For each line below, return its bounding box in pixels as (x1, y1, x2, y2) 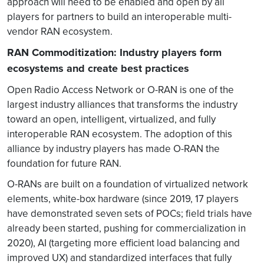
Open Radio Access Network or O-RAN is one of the (7, 82, 234, 97)
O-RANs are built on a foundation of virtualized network (7, 177, 248, 191)
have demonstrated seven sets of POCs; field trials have (7, 206, 252, 220)
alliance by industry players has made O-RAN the (7, 141, 220, 156)
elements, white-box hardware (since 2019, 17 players (7, 192, 239, 206)
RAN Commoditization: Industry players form (7, 45, 222, 60)
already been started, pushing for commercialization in (7, 221, 246, 235)
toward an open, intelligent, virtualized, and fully (7, 112, 216, 126)
